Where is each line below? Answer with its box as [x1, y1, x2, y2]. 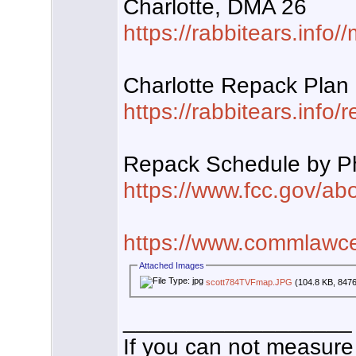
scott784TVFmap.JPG [206, 277, 293, 288]
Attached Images [139, 261, 205, 271]
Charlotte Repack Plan [123, 72, 349, 99]
